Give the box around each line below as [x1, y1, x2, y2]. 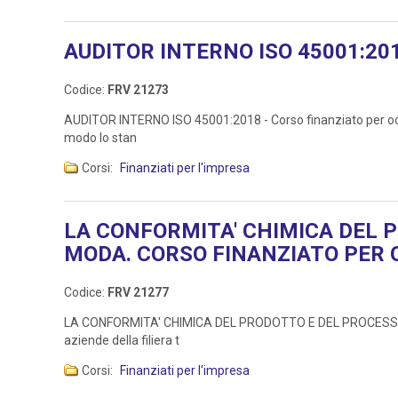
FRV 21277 [107, 285, 169, 300]
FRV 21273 [107, 83, 169, 98]
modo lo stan [64, 131, 137, 146]
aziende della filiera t [64, 333, 179, 348]
